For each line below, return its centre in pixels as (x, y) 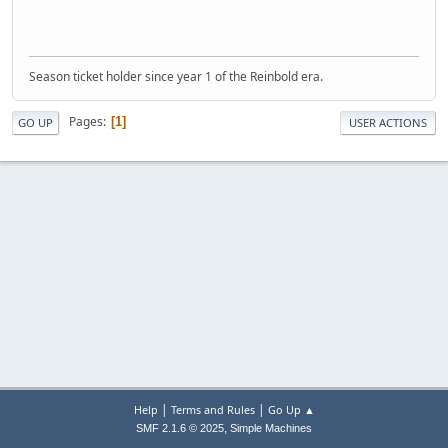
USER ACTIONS (388, 122)
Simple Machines (271, 428)
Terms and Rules (212, 409)
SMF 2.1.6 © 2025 (180, 428)
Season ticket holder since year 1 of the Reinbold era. (176, 76)
